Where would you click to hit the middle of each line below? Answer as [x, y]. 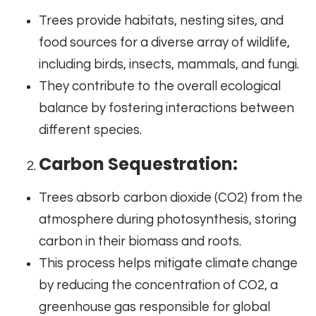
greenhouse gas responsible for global [154, 308]
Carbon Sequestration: [138, 164]
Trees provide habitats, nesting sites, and [161, 21]
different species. [90, 130]
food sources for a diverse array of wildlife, [164, 43]
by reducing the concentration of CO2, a [158, 286]
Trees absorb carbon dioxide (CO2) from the [171, 198]
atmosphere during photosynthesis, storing [168, 220]
